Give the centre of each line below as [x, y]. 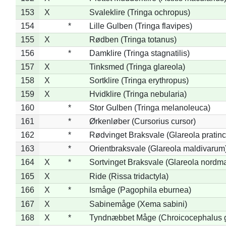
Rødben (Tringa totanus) [133, 39]
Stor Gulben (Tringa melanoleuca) [150, 107]
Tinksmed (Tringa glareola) [137, 67]
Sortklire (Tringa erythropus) [139, 80]
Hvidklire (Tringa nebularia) [138, 94]
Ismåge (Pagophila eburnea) [140, 190]
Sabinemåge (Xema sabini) [138, 204]
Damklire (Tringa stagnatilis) [139, 53]
